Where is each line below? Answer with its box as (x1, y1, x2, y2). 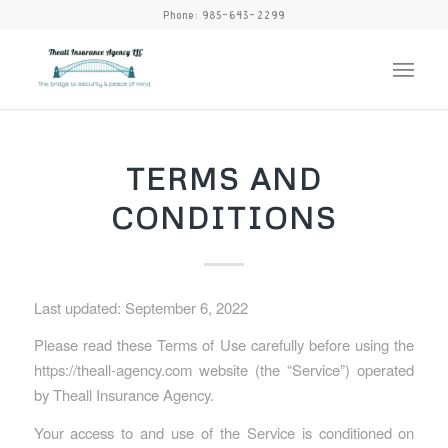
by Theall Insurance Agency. (33, 384, 214, 406)
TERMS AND (125, 160, 322, 197)
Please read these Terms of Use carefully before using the (33, 334, 415, 356)
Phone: (163, 8, 202, 22)
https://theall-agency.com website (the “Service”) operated (33, 359, 415, 381)
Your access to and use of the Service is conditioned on (33, 422, 415, 444)
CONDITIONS (110, 199, 337, 236)
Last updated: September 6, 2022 (33, 296, 248, 318)
